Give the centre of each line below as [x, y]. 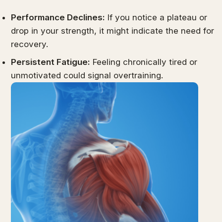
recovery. [30, 44]
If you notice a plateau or [156, 18]
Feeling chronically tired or [144, 62]
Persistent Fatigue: [51, 62]
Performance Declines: [58, 18]
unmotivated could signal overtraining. [87, 75]
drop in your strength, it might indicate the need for [113, 31]
